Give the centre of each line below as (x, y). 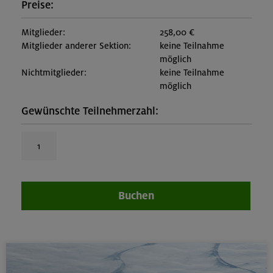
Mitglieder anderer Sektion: (76, 46)
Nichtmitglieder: (54, 73)
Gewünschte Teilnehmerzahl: (90, 112)
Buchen (136, 196)
